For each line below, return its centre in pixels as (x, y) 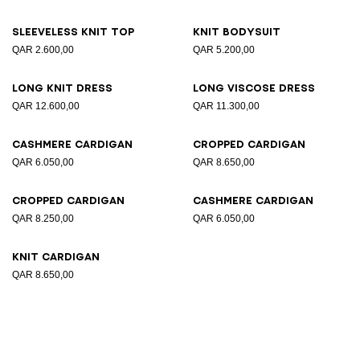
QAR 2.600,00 (43, 50)
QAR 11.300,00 (226, 106)
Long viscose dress (254, 88)
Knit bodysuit (237, 32)
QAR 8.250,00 (43, 219)
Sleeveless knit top (73, 32)
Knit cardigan (56, 257)
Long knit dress (62, 88)
